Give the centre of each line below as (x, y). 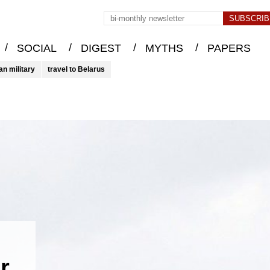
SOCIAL (36, 49)
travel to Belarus (76, 69)
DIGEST (101, 49)
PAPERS (229, 49)
